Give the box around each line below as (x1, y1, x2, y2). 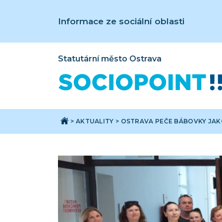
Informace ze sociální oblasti (58, 16, 184, 26)
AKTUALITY (75, 117, 114, 125)
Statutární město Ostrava (58, 54, 162, 64)
